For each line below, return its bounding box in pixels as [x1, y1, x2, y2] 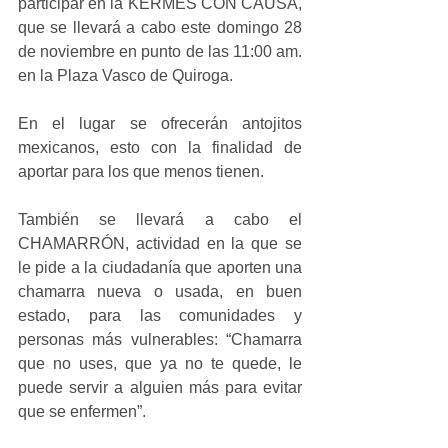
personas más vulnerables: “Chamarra [18, 331, 302, 348]
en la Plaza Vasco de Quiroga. [18, 67, 237, 84]
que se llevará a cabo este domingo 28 [18, 19, 302, 36]
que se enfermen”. [18, 403, 146, 420]
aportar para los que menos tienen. [18, 163, 268, 180]
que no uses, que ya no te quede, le [18, 355, 302, 372]
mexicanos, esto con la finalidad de [18, 139, 302, 156]
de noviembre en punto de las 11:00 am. [18, 43, 302, 60]
